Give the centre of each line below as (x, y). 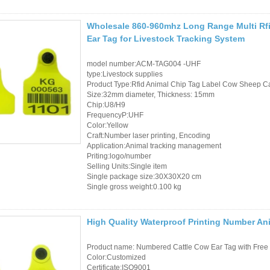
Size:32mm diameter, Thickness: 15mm (151, 94)
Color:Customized (116, 257)
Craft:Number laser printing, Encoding (149, 135)
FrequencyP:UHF (115, 115)
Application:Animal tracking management (154, 146)
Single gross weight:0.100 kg (134, 187)
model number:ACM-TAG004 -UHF (144, 64)
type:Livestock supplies (125, 74)
